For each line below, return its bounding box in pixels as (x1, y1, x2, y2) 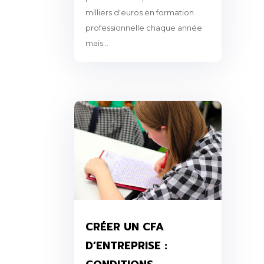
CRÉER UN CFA (85, 218, 164, 235)
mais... (85, 38, 108, 48)
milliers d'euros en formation (85, 8, 194, 18)
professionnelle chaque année (85, 23, 202, 33)
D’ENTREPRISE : (85, 237, 167, 254)
